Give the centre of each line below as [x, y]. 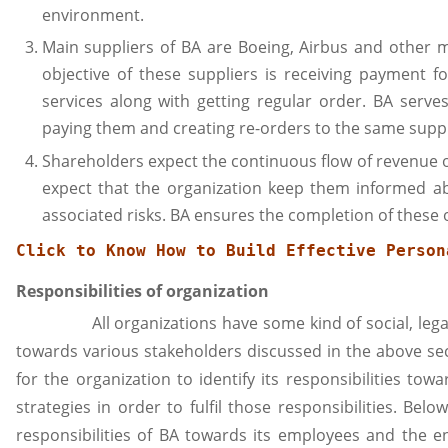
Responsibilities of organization [142, 290]
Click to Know [86, 250]
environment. [92, 14]
